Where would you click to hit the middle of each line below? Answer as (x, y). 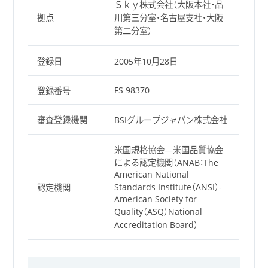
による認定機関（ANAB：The (166, 163)
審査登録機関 (62, 120)
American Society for (155, 199)
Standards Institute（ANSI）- (168, 187)
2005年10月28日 (146, 62)
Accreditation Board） (156, 225)
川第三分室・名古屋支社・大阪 (168, 18)
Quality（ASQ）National (158, 212)
